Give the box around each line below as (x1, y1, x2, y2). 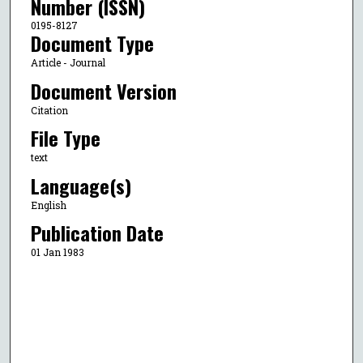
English (30, 198, 66, 211)
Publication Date (30, 217, 164, 247)
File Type (30, 123, 100, 153)
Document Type (30, 28, 154, 58)
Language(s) (30, 170, 131, 200)
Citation (30, 103, 68, 117)
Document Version (30, 75, 177, 105)
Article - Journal (30, 56, 105, 70)
